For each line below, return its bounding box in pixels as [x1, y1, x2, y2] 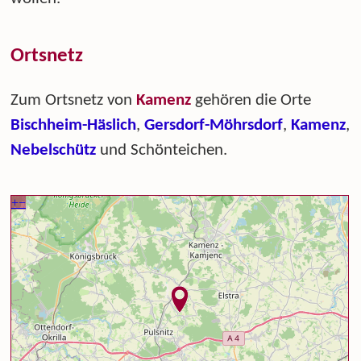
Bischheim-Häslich [10, 116, 137, 134]
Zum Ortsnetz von [10, 91, 137, 109]
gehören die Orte [191, 91, 312, 109]
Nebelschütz [10, 141, 97, 159]
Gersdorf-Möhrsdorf [144, 116, 284, 134]
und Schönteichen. [96, 141, 228, 159]
